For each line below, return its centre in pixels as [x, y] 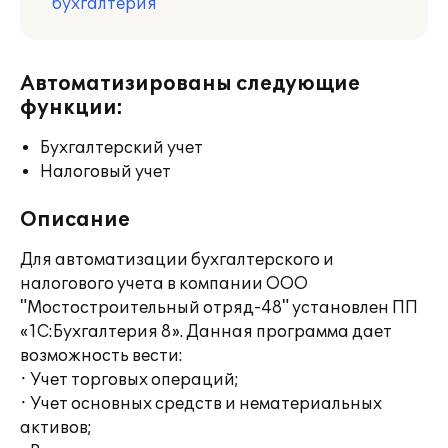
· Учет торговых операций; [129, 380]
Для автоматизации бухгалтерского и [177, 260]
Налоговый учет [105, 172]
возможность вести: [101, 356]
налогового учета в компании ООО [164, 284]
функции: [71, 108]
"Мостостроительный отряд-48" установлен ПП [219, 308]
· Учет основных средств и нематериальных [201, 404]
